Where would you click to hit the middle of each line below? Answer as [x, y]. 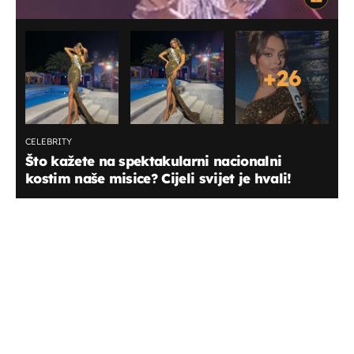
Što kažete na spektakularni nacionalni [154, 161]
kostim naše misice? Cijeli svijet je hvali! [158, 179]
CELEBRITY [49, 142]
